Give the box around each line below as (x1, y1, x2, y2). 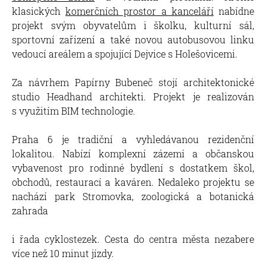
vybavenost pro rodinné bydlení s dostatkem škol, (12, 161, 254, 174)
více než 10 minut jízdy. (12, 246, 114, 259)
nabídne (213, 4, 255, 17)
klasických (12, 4, 66, 17)
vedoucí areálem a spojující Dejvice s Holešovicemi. (12, 47, 237, 60)
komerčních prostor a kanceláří (65, 4, 214, 17)
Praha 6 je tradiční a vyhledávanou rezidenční (12, 132, 254, 145)
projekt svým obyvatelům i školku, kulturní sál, (12, 18, 254, 31)
